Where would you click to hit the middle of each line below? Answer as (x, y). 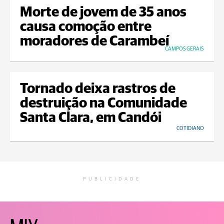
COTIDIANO (190, 128)
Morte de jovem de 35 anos (103, 13)
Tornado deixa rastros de (98, 89)
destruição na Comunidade (103, 104)
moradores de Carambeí (94, 42)
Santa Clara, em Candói (91, 118)
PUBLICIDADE (112, 179)
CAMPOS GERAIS (184, 49)
